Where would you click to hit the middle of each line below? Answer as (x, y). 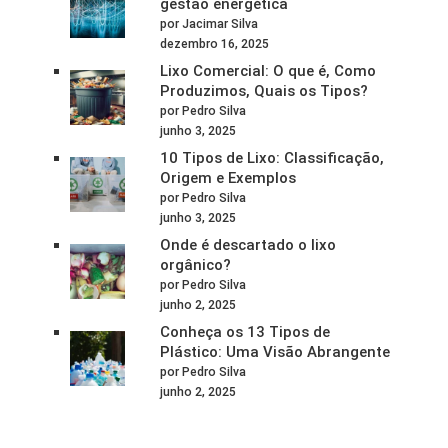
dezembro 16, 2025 (214, 43)
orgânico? (195, 264)
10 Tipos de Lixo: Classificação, (271, 157)
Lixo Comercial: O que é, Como (267, 70)
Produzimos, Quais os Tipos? (263, 90)
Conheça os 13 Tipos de (244, 331)
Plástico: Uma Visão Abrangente (274, 351)
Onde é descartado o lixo (247, 244)
